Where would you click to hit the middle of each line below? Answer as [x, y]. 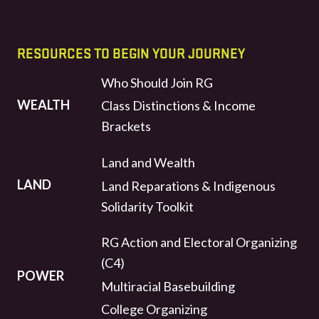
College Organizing [154, 309]
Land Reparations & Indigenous [188, 185]
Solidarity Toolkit [147, 206]
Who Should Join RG [157, 82]
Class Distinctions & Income [178, 106]
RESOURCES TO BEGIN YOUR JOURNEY [131, 53]
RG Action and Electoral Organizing [199, 242]
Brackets [126, 126]
